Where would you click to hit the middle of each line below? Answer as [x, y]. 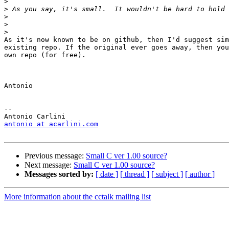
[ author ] [200, 174]
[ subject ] [167, 174]
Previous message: [55, 156]
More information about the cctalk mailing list [77, 197]
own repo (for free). [45, 55]
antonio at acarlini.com [51, 124]
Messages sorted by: [59, 174]
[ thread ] [135, 174]
